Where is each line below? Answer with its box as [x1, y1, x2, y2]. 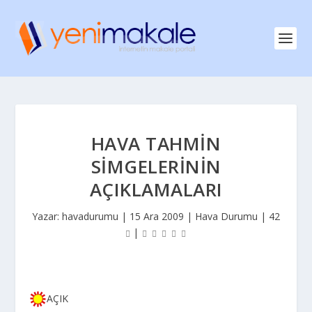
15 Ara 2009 [130, 210, 184, 223]
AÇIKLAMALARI [89, 177, 223, 202]
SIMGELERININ [91, 154, 221, 179]
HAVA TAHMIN [91, 131, 221, 156]
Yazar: [32, 210, 62, 223]
